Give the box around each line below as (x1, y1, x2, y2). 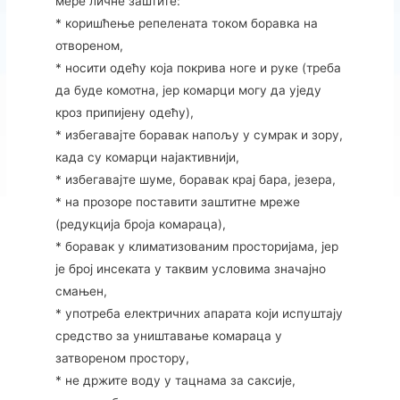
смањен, (54, 284, 107, 299)
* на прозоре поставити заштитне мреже (54, 195, 300, 210)
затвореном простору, (54, 351, 189, 366)
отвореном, (54, 38, 123, 54)
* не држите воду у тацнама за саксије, (54, 373, 296, 388)
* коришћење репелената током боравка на (54, 16, 318, 31)
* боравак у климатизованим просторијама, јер (54, 239, 338, 254)
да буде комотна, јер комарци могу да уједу (54, 83, 321, 98)
